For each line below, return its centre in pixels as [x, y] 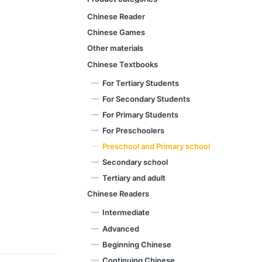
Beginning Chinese [137, 244]
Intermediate [126, 213]
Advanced [121, 228]
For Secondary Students [146, 99]
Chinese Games [116, 32]
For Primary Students [141, 114]
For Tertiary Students [141, 83]
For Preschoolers [134, 130]
